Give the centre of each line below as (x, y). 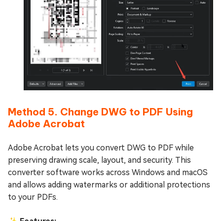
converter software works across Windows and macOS (108, 173)
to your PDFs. (33, 197)
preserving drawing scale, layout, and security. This (99, 160)
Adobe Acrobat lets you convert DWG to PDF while (101, 148)
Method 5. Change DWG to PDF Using (100, 112)
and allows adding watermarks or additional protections (109, 185)
